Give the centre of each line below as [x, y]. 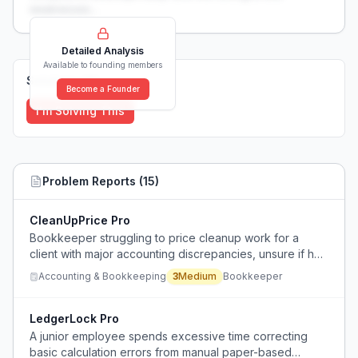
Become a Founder [103, 89]
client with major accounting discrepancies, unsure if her [177, 254]
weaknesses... [64, 9]
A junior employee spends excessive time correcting [169, 336]
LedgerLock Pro [74, 318]
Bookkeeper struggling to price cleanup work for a [164, 238]
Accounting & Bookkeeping [102, 276]
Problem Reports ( [93, 181]
